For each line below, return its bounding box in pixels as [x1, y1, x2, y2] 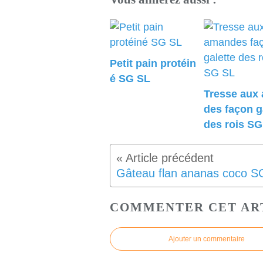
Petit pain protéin [110, 58, 196, 70]
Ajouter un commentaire [168, 235, 245, 244]
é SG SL [110, 73, 150, 85]
